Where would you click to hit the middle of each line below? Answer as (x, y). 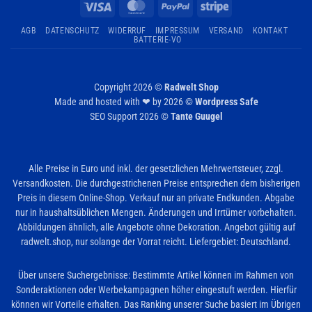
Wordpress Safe (226, 102)
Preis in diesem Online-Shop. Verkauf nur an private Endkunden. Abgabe (156, 198)
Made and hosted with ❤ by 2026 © (124, 102)
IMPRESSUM (177, 30)
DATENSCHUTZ (72, 30)
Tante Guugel (196, 117)
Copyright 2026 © (129, 87)
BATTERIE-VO (157, 39)
